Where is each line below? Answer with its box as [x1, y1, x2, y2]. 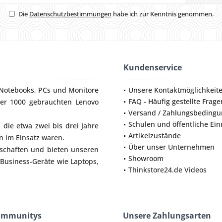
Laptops [70, 157, 97, 166]
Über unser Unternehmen [128, 142, 215, 152]
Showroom [128, 154, 164, 164]
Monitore [68, 85, 99, 95]
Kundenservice [123, 62, 182, 73]
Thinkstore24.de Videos [128, 165, 207, 175]
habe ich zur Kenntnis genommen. [111, 9, 214, 19]
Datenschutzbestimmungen [29, 9, 111, 19]
